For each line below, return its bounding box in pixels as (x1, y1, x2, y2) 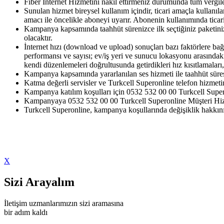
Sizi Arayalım (4, 175, 74, 188)
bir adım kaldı (4, 207, 47, 216)
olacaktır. (24, 33, 52, 42)
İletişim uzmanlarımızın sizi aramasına (4, 198, 123, 207)
